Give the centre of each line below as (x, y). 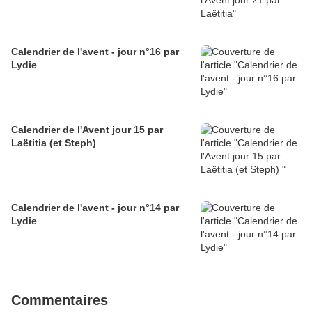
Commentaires (60, 301)
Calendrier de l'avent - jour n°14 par (95, 208)
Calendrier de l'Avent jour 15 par (87, 130)
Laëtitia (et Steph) (54, 143)
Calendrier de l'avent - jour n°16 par (95, 52)
